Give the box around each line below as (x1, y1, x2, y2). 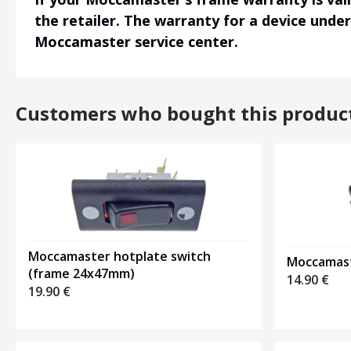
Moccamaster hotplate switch (28, 248, 211, 266)
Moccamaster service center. (34, 32, 238, 52)
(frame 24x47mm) (28, 265, 135, 283)
